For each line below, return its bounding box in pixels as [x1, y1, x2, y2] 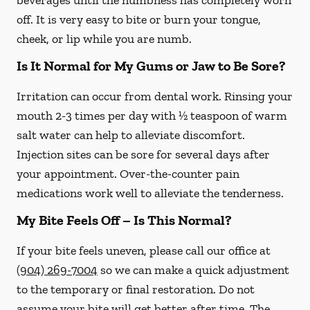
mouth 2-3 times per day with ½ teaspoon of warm [17, 108, 287, 123]
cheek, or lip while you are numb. [17, 31, 192, 46]
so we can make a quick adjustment [98, 262, 289, 277]
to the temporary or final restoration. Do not [17, 282, 255, 297]
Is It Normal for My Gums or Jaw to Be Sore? [17, 57, 286, 74]
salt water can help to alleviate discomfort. [17, 127, 245, 143]
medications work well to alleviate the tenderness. [17, 185, 284, 201]
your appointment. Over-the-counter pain [17, 166, 239, 181]
